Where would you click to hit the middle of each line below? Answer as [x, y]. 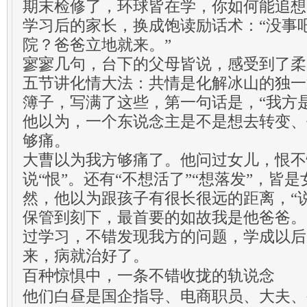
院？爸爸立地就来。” [97, 45]
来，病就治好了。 [86, 256]
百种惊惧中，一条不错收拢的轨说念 [149, 275]
